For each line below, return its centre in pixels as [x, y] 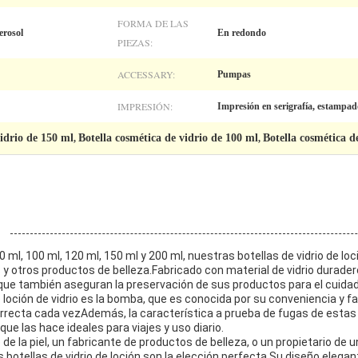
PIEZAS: [135, 42]
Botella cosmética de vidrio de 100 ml [168, 138]
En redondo [242, 33]
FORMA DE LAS [153, 23]
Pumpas [234, 74]
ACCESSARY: [146, 74]
